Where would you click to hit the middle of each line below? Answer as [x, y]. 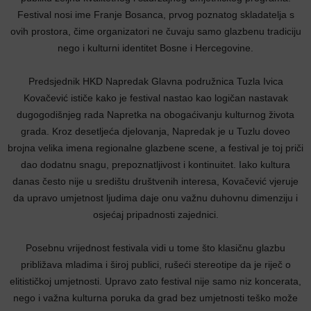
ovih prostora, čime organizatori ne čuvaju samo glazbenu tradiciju [155, 31]
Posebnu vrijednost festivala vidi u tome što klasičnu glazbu [155, 248]
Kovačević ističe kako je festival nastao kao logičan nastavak [155, 98]
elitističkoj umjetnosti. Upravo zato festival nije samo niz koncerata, [155, 281]
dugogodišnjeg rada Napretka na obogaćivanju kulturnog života [155, 115]
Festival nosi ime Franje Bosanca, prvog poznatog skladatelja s [155, 15]
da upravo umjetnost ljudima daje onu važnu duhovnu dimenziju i [155, 198]
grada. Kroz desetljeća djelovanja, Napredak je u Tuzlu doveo [155, 131]
